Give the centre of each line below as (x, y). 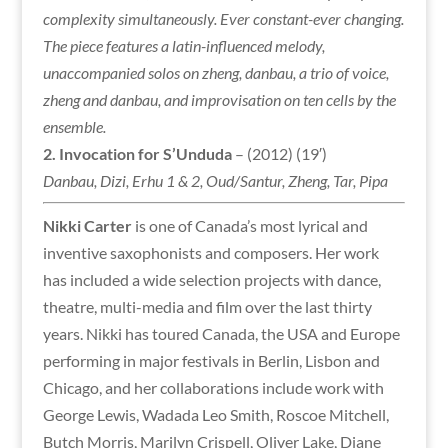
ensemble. (74, 126)
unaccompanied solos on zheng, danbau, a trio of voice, (215, 72)
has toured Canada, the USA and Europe (262, 333)
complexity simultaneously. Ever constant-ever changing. (223, 18)
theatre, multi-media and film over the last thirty (207, 306)
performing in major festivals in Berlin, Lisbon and (211, 360)
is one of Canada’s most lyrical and (249, 225)
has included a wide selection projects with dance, (211, 279)
